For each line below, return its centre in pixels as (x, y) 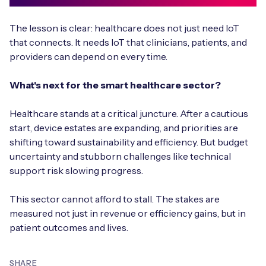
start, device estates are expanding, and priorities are (124, 127)
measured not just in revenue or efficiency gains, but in (128, 213)
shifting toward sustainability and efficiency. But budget (129, 142)
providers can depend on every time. (88, 56)
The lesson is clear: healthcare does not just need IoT (124, 28)
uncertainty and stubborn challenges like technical (120, 156)
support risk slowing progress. (76, 170)
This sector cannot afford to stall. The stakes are (115, 199)
